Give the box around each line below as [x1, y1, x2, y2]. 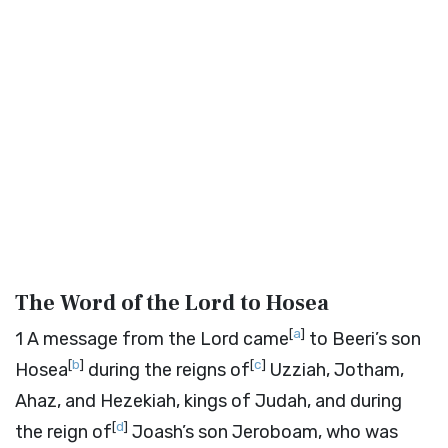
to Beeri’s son [305, 328, 421, 350]
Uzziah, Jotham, [266, 359, 404, 381]
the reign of [15, 421, 112, 443]
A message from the [27, 328, 200, 350]
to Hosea [235, 289, 329, 317]
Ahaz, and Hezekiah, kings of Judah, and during [15, 390, 402, 412]
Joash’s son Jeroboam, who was [128, 421, 398, 443]
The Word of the [15, 289, 185, 317]
